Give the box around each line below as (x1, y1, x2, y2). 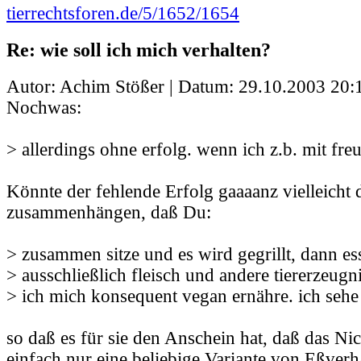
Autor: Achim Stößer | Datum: (6, 77, 239, 98)
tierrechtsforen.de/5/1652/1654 (6, 2, 239, 23)
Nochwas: (6, 98, 81, 118)
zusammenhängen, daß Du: (6, 202, 211, 223)
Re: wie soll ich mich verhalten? (6, 39, 271, 61)
